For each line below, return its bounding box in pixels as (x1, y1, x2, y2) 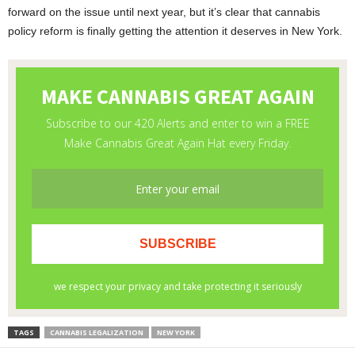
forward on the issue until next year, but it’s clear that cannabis (8, 6, 320, 19)
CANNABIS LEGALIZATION (50, 327, 143, 338)
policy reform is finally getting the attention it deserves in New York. (8, 25, 342, 38)
